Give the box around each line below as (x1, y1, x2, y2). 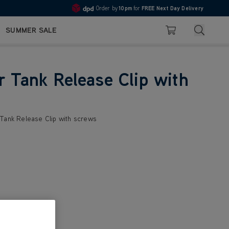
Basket (165, 30, 181, 36)
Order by (96, 5, 118, 12)
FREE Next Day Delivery (141, 5, 203, 12)
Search (199, 24, 222, 33)
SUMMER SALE (6, 25, 57, 35)
